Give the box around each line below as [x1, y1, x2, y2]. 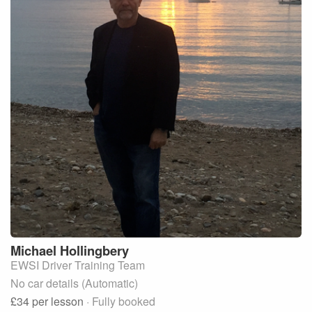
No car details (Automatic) [10, 274, 138, 291]
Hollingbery [60, 240, 129, 260]
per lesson [32, 292, 86, 309]
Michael [10, 240, 56, 260]
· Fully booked [86, 292, 155, 309]
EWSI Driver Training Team [10, 256, 145, 273]
